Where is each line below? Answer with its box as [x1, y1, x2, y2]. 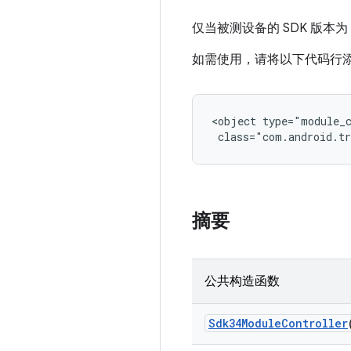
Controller [281, 316, 348, 331]
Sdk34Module [208, 316, 281, 331]
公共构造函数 [204, 273, 280, 289]
